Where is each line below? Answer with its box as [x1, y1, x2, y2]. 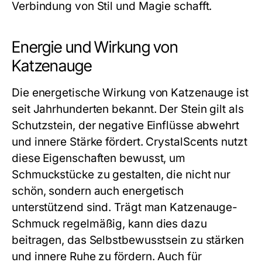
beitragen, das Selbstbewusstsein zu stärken [12, 233, 244, 247]
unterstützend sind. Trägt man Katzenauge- [12, 201, 238, 214]
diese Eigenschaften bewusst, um [12, 151, 186, 165]
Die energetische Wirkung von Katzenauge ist [12, 86, 249, 99]
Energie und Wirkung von [12, 37, 178, 57]
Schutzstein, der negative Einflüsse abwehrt [12, 119, 239, 132]
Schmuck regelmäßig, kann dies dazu [12, 217, 207, 230]
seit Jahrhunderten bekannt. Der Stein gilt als [12, 102, 244, 116]
